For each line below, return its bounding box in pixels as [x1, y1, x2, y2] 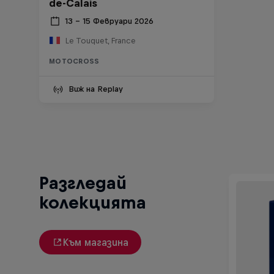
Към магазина [63, 236, 128, 248]
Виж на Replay [68, 84, 123, 94]
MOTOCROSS [49, 57, 100, 65]
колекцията [39, 193, 146, 212]
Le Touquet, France [65, 35, 136, 45]
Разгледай [39, 173, 127, 193]
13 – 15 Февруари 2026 [65, 17, 154, 26]
